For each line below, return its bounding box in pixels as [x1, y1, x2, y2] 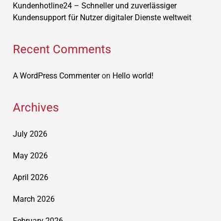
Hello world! [112, 71, 153, 80]
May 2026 [13, 151, 48, 160]
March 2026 [13, 194, 55, 204]
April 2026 [13, 173, 48, 182]
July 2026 [13, 129, 47, 139]
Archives [13, 101, 59, 114]
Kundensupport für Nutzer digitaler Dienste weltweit [13, 13, 191, 22]
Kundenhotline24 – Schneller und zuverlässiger [13, 1, 177, 10]
